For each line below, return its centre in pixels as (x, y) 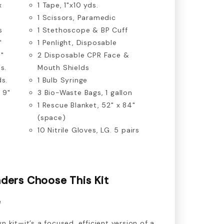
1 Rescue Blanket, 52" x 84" (86, 105)
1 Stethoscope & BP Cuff (83, 30)
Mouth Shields (63, 67)
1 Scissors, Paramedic (77, 17)
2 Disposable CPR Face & (83, 55)
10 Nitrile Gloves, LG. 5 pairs (88, 130)
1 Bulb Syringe (63, 80)
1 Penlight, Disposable (77, 42)
